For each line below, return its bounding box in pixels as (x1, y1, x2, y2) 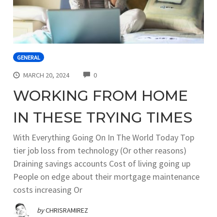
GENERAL (17, 53, 40, 61)
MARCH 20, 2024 (23, 71, 70, 80)
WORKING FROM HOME (13, 86, 188, 105)
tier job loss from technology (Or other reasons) (13, 144, 186, 156)
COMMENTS (96, 69, 130, 78)
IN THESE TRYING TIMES (13, 108, 192, 126)
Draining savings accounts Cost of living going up (13, 157, 190, 169)
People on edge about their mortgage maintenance (13, 170, 200, 182)
